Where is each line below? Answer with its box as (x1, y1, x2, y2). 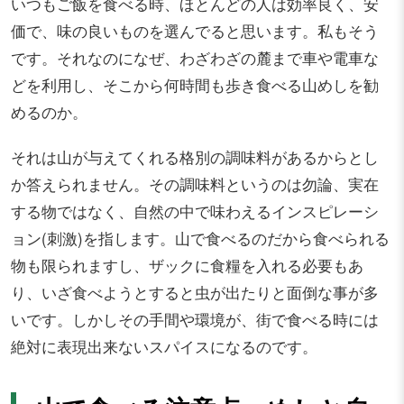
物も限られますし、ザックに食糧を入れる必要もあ (11, 253, 363, 276)
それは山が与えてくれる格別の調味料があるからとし (11, 145, 379, 168)
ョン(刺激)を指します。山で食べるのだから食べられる (11, 226, 390, 249)
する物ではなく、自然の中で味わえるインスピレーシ (11, 199, 379, 222)
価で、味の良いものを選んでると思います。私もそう (11, 19, 379, 41)
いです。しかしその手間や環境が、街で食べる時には (11, 308, 379, 330)
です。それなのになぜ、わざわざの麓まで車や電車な (11, 46, 379, 69)
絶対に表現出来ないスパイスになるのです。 (11, 335, 317, 357)
